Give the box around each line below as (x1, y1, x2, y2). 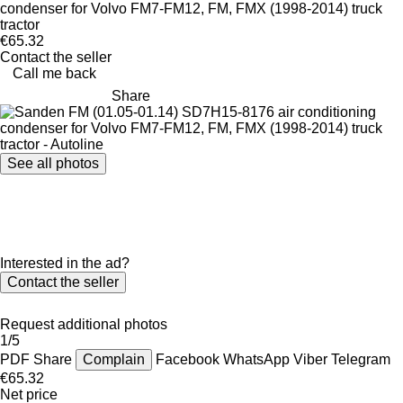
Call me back (13, 65, 96, 81)
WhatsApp (223, 351, 293, 367)
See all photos (7, 155, 99, 171)
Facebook (156, 351, 223, 367)
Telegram (331, 351, 390, 367)
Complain (83, 351, 145, 367)
